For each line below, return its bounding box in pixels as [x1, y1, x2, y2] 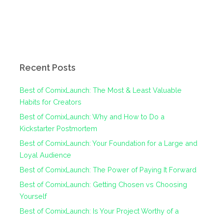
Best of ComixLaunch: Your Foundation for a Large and [20, 138, 198, 147]
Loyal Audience [20, 150, 72, 159]
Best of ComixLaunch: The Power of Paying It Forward [20, 165, 197, 174]
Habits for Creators [20, 97, 82, 106]
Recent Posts [20, 62, 76, 73]
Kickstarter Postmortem [20, 124, 98, 133]
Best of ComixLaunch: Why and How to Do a [20, 112, 165, 121]
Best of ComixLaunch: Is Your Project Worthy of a [20, 206, 179, 215]
